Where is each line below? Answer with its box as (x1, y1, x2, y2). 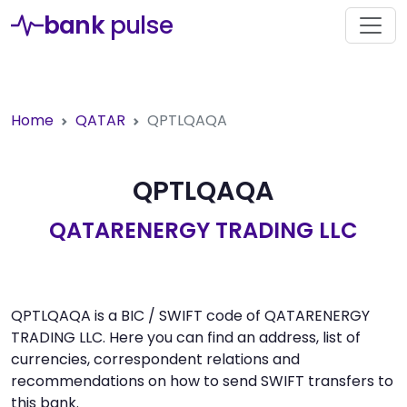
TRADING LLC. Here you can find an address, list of (11, 327, 361, 348)
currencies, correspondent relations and (11, 349, 300, 370)
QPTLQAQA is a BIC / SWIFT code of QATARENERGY (11, 305, 370, 326)
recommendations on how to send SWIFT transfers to (11, 371, 393, 392)
